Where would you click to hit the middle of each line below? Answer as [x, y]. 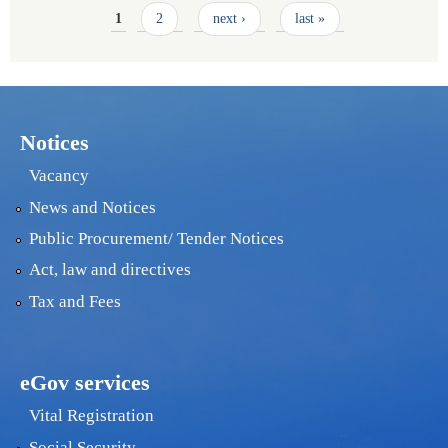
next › [229, 19]
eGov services [85, 382]
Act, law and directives [109, 270]
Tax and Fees [74, 301]
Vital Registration [91, 416]
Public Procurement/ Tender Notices [156, 239]
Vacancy [58, 176]
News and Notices [92, 207]
